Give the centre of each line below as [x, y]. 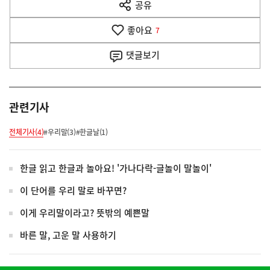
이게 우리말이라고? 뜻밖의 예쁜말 [85, 213]
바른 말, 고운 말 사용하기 [68, 235]
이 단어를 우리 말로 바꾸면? [73, 191]
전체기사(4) [27, 132]
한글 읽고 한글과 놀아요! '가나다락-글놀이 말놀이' [116, 168]
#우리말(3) [60, 132]
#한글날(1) [92, 132]
